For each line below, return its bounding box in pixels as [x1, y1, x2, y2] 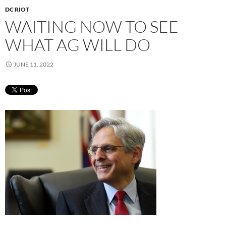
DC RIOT [5, 5, 29, 13]
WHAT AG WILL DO [5, 34, 150, 55]
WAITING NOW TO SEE [5, 16, 179, 37]
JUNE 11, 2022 [14, 60, 53, 68]
